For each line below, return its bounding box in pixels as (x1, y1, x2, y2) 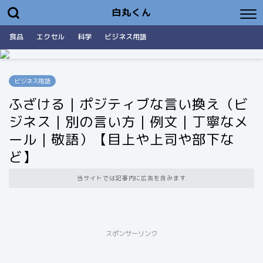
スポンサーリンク (106, 229, 157, 238)
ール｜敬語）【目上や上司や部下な (9, 130, 234, 149)
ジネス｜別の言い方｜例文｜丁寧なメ (9, 112, 248, 131)
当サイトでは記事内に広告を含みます (76, 174, 187, 182)
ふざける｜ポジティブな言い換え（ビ (9, 95, 248, 113)
